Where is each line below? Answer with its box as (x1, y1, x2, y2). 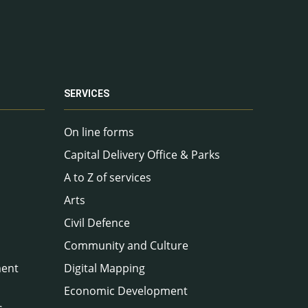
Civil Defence (64, 214, 130, 230)
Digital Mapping (64, 260, 145, 276)
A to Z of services (64, 169, 151, 185)
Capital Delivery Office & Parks (64, 146, 220, 162)
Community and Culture (64, 237, 188, 253)
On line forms (64, 124, 134, 140)
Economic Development (64, 283, 188, 298)
